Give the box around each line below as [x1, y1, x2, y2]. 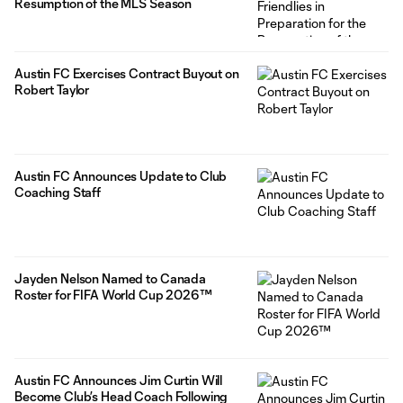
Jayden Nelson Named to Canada [14, 270, 206, 286]
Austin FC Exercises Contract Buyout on [14, 65, 239, 81]
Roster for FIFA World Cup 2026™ [14, 286, 212, 302]
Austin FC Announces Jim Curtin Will [14, 372, 223, 389]
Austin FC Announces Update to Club [14, 167, 228, 184]
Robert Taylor [14, 81, 90, 97]
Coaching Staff [14, 184, 102, 200]
